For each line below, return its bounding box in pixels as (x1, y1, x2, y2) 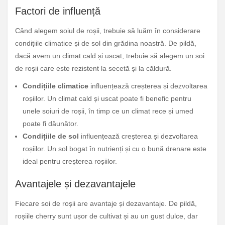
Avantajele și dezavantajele (15, 178, 136, 190)
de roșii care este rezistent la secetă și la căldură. (15, 64, 172, 73)
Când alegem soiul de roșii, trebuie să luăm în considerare (15, 27, 200, 35)
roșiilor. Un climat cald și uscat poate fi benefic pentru (23, 94, 191, 103)
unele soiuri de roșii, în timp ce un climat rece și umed (23, 107, 193, 116)
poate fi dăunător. (23, 120, 78, 128)
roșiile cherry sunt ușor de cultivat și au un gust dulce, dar (15, 212, 198, 220)
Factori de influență (15, 5, 100, 17)
